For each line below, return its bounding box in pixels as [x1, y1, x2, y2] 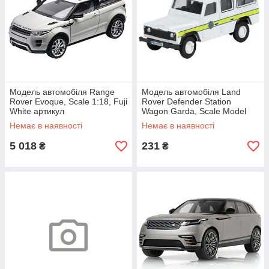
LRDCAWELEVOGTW [10, 116, 92, 125]
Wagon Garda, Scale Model [142, 106, 246, 116]
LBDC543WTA [142, 125, 196, 135]
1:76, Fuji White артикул [142, 116, 234, 125]
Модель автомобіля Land [142, 87, 241, 97]
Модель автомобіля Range [10, 87, 115, 97]
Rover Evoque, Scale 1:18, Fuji [10, 97, 127, 106]
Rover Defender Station [142, 97, 231, 106]
